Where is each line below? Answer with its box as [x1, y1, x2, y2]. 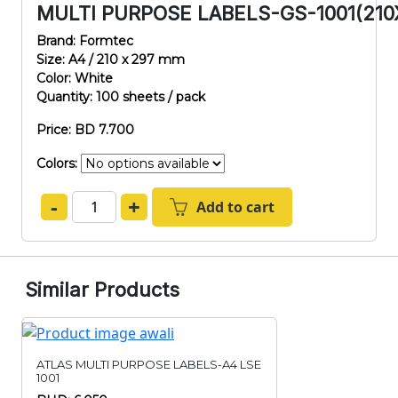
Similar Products [25, 278, 179, 301]
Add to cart [196, 197, 275, 217]
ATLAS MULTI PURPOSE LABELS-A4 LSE [36, 357, 261, 371]
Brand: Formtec [36, 33, 133, 49]
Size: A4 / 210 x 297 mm [36, 52, 185, 68]
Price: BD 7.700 [36, 122, 134, 138]
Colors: [36, 155, 81, 171]
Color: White [36, 70, 113, 86]
